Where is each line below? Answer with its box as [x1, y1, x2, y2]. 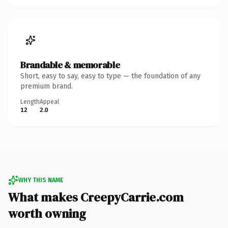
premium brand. [20, 81, 73, 91]
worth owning [8, 205, 86, 222]
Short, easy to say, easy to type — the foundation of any [20, 71, 201, 80]
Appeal [40, 98, 59, 105]
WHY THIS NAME [18, 176, 63, 184]
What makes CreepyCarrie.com [8, 188, 184, 206]
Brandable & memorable [20, 58, 120, 71]
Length [20, 98, 40, 105]
